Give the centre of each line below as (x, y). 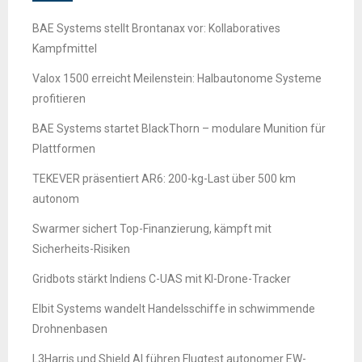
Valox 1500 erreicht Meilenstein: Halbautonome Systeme (177, 79)
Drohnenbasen (70, 329)
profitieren (59, 99)
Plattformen (64, 149)
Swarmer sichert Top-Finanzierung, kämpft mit (152, 229)
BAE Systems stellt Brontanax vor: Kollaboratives (156, 29)
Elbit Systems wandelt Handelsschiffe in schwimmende (174, 309)
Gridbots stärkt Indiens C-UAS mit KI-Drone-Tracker (162, 279)
